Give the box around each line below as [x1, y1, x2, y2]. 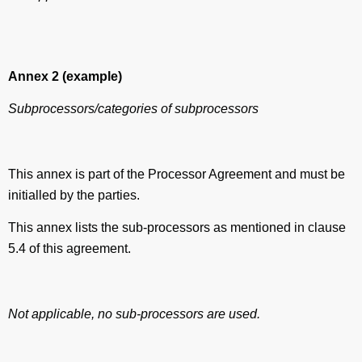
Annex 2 [8, 69, 62, 83]
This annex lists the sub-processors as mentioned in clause [8, 221, 346, 235]
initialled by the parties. [8, 187, 140, 202]
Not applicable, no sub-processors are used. [8, 306, 260, 321]
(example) [62, 69, 122, 83]
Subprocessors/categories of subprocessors [8, 102, 259, 116]
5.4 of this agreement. [8, 242, 134, 256]
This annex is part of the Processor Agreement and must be [8, 166, 345, 181]
